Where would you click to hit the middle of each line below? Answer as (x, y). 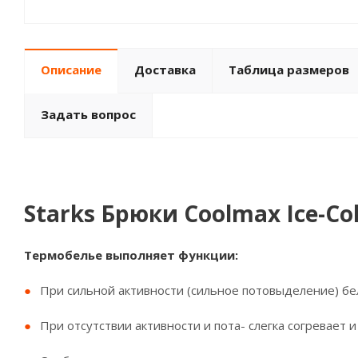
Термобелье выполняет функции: (131, 255)
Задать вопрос (88, 114)
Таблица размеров (289, 70)
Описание (71, 70)
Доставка (165, 70)
